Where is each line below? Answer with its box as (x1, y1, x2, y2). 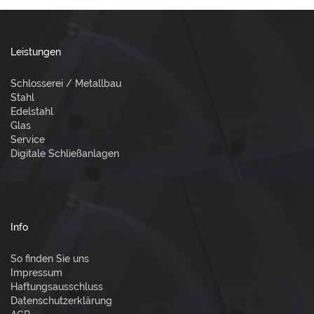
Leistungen (11, 46, 61, 57)
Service (11, 133, 45, 145)
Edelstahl (11, 105, 53, 117)
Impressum (11, 266, 62, 278)
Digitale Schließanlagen (11, 147, 119, 159)
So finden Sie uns (11, 252, 89, 264)
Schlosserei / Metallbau (11, 77, 121, 89)
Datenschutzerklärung (11, 294, 112, 306)
